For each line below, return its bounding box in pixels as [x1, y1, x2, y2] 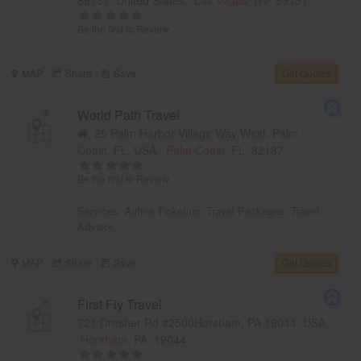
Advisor [77, 218, 114, 234]
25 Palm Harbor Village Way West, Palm [88, 124, 299, 141]
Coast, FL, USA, [77, 141, 167, 158]
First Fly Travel [77, 294, 163, 313]
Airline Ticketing [125, 202, 201, 218]
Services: [77, 202, 126, 218]
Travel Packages [206, 202, 285, 218]
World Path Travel [77, 105, 180, 124]
